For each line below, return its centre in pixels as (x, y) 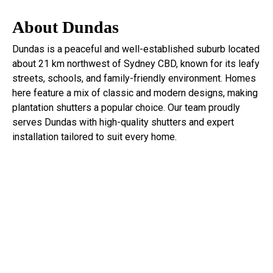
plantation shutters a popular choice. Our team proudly (126, 107)
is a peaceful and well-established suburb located (152, 49)
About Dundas (66, 27)
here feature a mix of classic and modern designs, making (135, 93)
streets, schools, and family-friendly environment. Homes (134, 78)
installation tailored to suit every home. (94, 136)
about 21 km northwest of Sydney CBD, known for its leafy (136, 63)
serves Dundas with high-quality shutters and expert (123, 122)
